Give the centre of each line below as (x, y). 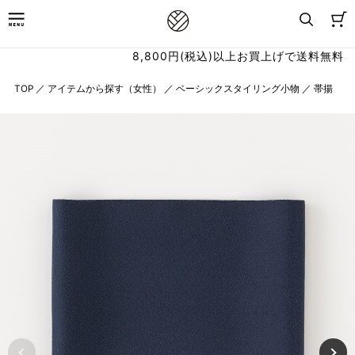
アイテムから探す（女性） (104, 88)
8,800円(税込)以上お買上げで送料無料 (238, 56)
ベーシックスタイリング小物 (237, 88)
